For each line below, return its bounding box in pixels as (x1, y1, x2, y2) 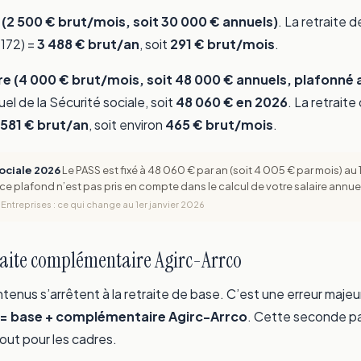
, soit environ (89, 116, 165, 134)
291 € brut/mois (170, 35, 275, 53)
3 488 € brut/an (37, 35, 139, 53)
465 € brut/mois (165, 116, 273, 134)
